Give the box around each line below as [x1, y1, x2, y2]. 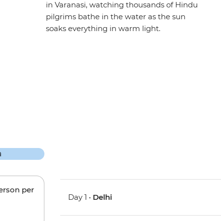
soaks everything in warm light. [46, 24, 161, 34]
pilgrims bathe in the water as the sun [46, 12, 186, 22]
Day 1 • [68, 192, 93, 202]
